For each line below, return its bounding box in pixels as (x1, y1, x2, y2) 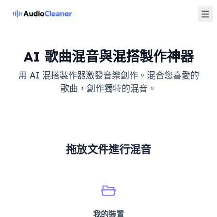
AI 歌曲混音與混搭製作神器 (23, 48, 194, 65)
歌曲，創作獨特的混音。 (61, 83, 156, 94)
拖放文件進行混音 (66, 142, 151, 156)
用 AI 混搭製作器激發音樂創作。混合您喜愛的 (18, 70, 199, 81)
